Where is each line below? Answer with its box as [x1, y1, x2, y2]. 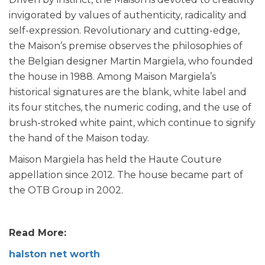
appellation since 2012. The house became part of [9, 169, 243, 180]
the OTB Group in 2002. [9, 184, 123, 196]
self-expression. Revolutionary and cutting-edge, [9, 24, 240, 36]
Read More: [9, 227, 66, 238]
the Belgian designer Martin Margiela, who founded [9, 55, 253, 67]
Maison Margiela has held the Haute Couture [9, 153, 222, 165]
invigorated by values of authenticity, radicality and [9, 9, 247, 21]
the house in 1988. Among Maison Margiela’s [9, 70, 216, 82]
